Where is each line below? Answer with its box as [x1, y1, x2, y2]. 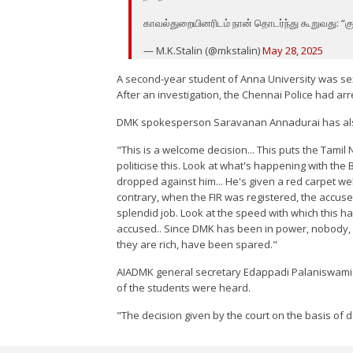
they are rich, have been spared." [117, 237, 278, 252]
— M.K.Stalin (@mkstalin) [143, 43, 263, 58]
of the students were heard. [117, 281, 251, 295]
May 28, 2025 [262, 43, 324, 58]
